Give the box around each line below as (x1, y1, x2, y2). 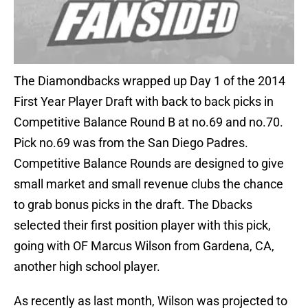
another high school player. (14, 259, 160, 274)
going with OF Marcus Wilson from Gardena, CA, (14, 239, 274, 254)
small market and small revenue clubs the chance (14, 177, 283, 192)
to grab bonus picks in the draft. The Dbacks (14, 197, 252, 212)
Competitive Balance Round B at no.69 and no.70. (14, 115, 283, 130)
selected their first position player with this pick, (14, 218, 271, 233)
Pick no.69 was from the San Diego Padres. (14, 135, 248, 151)
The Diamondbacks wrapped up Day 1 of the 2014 (14, 74, 285, 89)
